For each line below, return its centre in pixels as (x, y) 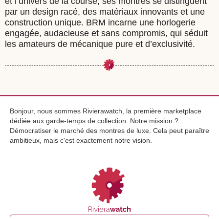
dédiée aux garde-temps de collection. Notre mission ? (94, 121)
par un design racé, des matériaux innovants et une (105, 12)
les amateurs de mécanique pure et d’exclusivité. (100, 44)
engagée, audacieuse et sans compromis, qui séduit (106, 33)
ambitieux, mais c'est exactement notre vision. (81, 140)
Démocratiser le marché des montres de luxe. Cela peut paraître (109, 131)
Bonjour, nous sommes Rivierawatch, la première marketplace (106, 111)
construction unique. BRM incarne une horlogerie (100, 22)
